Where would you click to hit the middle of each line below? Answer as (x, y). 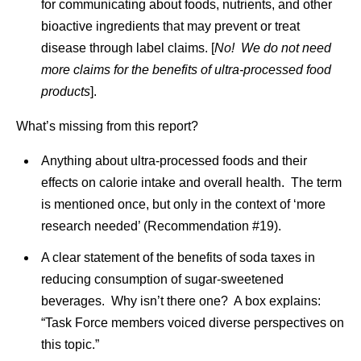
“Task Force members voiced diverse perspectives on (192, 323)
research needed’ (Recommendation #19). (161, 226)
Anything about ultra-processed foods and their (174, 161)
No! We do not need (272, 48)
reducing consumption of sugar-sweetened (162, 279)
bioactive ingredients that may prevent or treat (170, 26)
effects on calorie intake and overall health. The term (191, 183)
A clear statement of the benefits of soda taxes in (178, 257)
